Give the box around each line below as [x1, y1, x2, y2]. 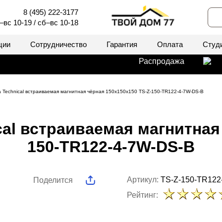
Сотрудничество [30, 40, 87, 49]
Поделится [33, 176, 73, 184]
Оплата [157, 40, 183, 49]
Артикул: [127, 175, 161, 184]
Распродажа [139, 57, 184, 65]
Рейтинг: [127, 190, 158, 199]
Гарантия [107, 40, 137, 49]
